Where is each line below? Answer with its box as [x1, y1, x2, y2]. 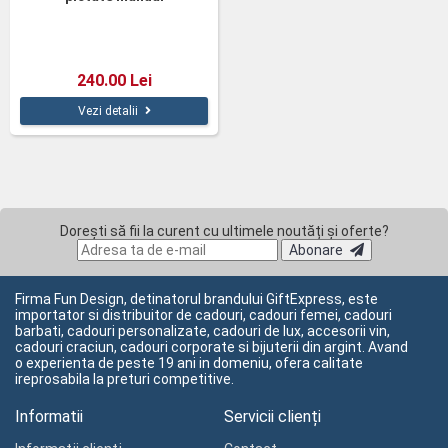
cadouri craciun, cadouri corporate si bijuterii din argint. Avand [15, 339, 408, 355]
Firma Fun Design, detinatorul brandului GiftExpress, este [15, 291, 378, 307]
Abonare [288, 242, 343, 258]
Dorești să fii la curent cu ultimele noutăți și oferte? [59, 223, 389, 239]
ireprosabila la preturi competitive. [15, 371, 234, 387]
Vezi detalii [77, 104, 138, 118]
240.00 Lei [76, 71, 152, 90]
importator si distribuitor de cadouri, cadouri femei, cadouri [15, 307, 392, 323]
